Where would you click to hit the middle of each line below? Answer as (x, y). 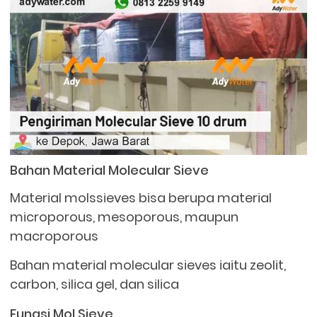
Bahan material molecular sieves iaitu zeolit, (148, 265)
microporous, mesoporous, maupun (125, 217)
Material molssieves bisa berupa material (141, 198)
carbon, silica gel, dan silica (95, 284)
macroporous (54, 236)
